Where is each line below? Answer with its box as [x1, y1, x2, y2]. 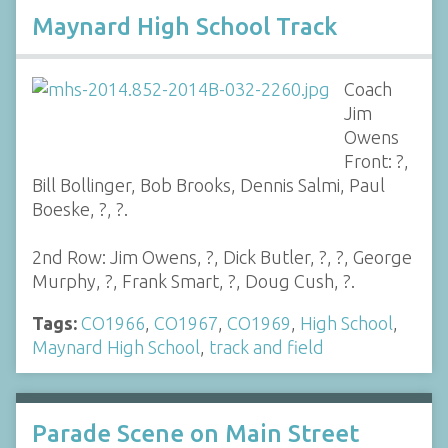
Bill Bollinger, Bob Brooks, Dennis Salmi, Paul [32, 175, 385, 195]
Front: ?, [343, 151, 409, 171]
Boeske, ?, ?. [32, 199, 128, 219]
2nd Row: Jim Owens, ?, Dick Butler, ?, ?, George [32, 247, 412, 267]
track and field [209, 337, 324, 357]
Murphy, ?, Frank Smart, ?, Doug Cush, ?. [32, 271, 355, 291]
